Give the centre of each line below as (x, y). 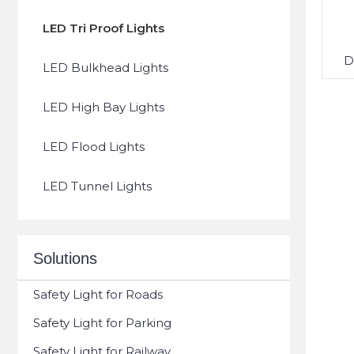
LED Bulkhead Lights (105, 68)
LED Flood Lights (94, 147)
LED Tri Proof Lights (104, 28)
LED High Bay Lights (104, 107)
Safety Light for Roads (98, 294)
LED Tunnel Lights (97, 186)
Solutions (65, 258)
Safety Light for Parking (102, 323)
